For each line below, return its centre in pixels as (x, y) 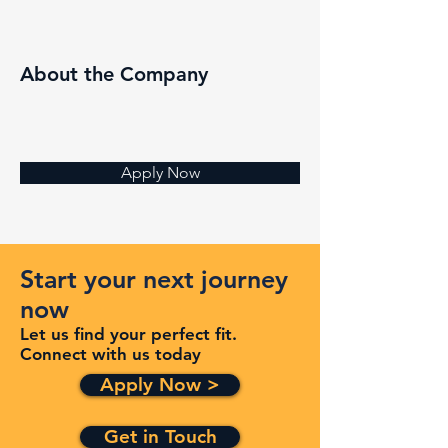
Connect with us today (110, 354)
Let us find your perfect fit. (131, 334)
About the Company (114, 74)
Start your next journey (154, 279)
